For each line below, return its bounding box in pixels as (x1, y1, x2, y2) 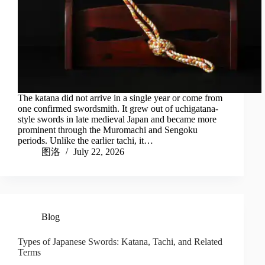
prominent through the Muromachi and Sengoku (18, 125, 198, 135)
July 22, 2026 (73, 147, 124, 157)
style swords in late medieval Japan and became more (18, 114, 216, 125)
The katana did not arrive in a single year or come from (18, 93, 222, 104)
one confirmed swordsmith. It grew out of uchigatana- (18, 104, 218, 114)
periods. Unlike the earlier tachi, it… (18, 135, 153, 146)
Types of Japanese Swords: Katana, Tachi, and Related (18, 237, 222, 247)
